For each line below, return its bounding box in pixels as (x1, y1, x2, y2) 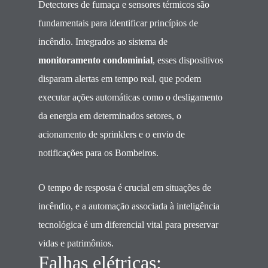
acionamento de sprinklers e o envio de (38, 129, 185, 139)
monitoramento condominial (38, 55, 153, 65)
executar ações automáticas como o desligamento (38, 92, 223, 102)
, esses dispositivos (153, 55, 223, 65)
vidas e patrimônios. (38, 238, 114, 248)
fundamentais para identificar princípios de (38, 18, 198, 28)
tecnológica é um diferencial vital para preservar (38, 220, 218, 230)
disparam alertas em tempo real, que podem (38, 74, 201, 84)
